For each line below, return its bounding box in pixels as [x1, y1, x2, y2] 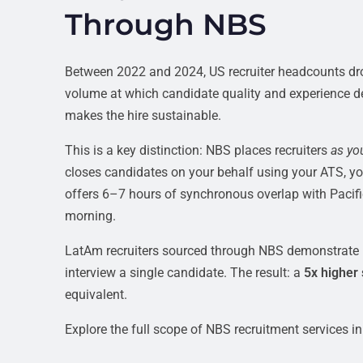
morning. [65, 208, 116, 224]
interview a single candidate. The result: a [65, 265, 304, 280]
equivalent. [65, 287, 127, 302]
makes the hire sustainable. [65, 108, 221, 123]
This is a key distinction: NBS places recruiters [65, 143, 331, 158]
